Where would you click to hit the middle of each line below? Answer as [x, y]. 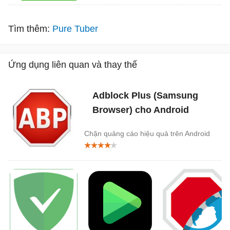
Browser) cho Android [141, 110]
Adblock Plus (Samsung [145, 95]
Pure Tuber [75, 28]
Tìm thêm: [29, 28]
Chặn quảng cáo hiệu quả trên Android [147, 133]
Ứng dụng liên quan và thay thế [73, 64]
